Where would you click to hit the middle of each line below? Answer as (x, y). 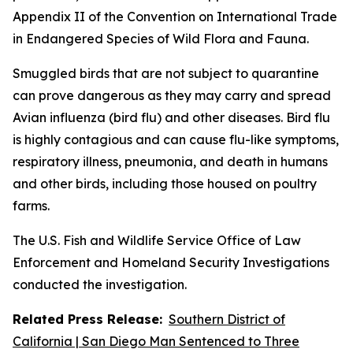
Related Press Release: (87, 319)
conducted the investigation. (100, 284)
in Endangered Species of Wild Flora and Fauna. (161, 39)
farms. (31, 206)
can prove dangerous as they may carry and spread (172, 95)
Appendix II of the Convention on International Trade (175, 17)
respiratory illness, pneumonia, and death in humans (170, 162)
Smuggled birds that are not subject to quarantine (166, 73)
